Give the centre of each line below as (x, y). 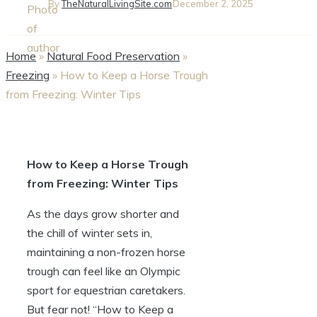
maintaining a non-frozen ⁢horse (106, 252)
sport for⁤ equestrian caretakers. (106, 290)
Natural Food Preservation (113, 56)
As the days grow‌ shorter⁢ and (103, 213)
